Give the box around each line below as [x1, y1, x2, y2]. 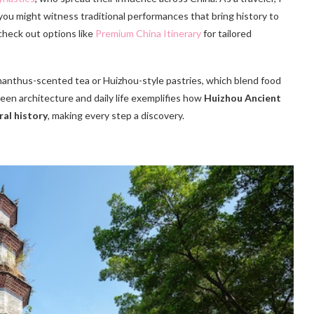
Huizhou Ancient [204, 91, 281, 104]
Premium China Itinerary [95, 27, 201, 39]
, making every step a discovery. [48, 109, 184, 121]
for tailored [201, 27, 252, 39]
